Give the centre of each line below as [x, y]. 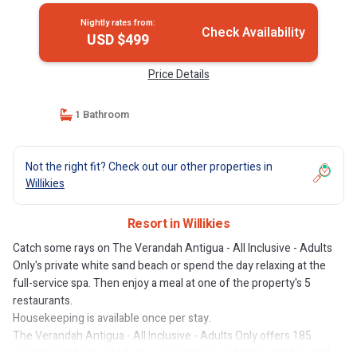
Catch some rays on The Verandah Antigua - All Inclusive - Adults [173, 248]
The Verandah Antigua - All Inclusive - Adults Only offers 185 [162, 336]
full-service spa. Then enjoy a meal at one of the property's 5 [162, 283]
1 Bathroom [100, 114]
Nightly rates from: [118, 23]
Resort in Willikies [178, 224]
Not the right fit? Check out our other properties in [149, 167]
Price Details [178, 75]
